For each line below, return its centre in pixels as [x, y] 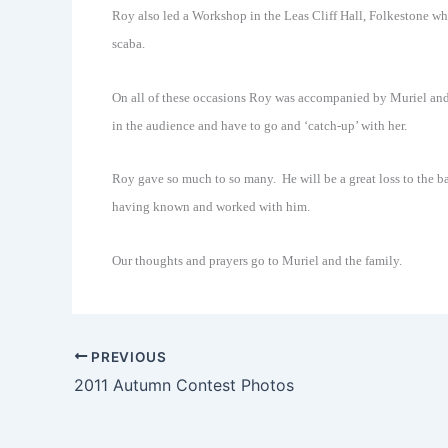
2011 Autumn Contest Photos [184, 385]
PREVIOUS [127, 356]
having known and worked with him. [211, 207]
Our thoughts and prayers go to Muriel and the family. [257, 260]
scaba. [128, 44]
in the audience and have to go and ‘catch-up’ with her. [259, 125]
